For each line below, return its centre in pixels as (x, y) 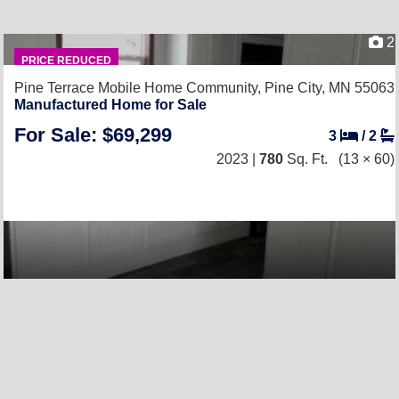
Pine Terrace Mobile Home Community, (139, 88)
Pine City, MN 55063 (330, 88)
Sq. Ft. (305, 159)
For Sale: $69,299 (93, 135)
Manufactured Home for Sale (110, 105)
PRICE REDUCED (66, 61)
